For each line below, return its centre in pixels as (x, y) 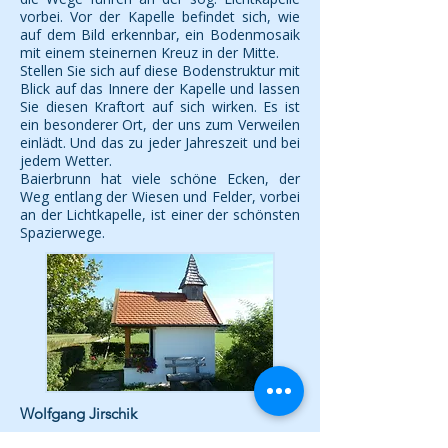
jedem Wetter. (66, 160)
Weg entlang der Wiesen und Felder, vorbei (160, 196)
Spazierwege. (62, 232)
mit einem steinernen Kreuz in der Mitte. (149, 52)
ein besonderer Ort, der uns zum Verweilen (160, 124)
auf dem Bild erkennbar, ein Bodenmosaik (160, 34)
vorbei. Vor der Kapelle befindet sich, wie (160, 16)
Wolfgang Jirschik (78, 413)
